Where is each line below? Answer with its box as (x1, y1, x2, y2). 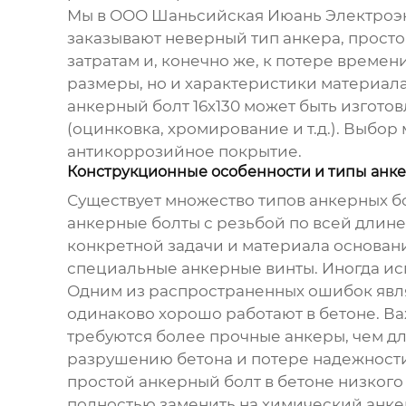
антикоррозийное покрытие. (66, 142, 302, 161)
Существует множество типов (66, 191, 309, 210)
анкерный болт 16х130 (66, 97, 240, 116)
